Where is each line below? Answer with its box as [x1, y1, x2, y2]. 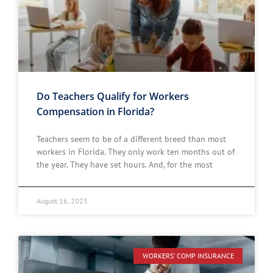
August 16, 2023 [37, 196, 88, 205]
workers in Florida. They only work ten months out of [37, 146, 235, 157]
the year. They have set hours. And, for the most [37, 159, 213, 170]
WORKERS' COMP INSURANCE [142, 251, 234, 261]
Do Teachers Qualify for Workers [37, 90, 189, 103]
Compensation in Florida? [37, 105, 154, 118]
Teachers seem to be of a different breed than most [37, 133, 226, 144]
